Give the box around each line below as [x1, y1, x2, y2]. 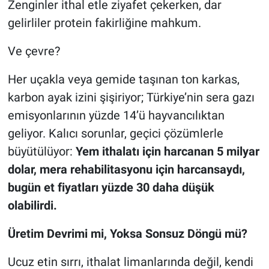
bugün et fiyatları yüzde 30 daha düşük [7, 180, 214, 195]
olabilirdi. [7, 198, 57, 213]
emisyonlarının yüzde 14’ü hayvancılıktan [7, 108, 225, 123]
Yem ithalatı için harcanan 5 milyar [75, 144, 259, 159]
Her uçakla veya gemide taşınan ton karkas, [7, 72, 240, 87]
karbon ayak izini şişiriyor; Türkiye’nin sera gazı [7, 90, 255, 105]
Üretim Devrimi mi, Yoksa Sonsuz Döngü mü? [7, 226, 247, 241]
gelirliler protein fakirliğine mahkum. [7, 16, 201, 31]
